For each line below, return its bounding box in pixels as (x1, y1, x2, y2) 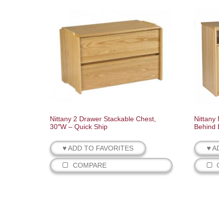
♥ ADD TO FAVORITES (63, 144, 133, 153)
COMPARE (72, 161, 107, 170)
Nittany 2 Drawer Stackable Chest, (50, 115, 156, 123)
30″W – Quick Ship (50, 123, 108, 131)
